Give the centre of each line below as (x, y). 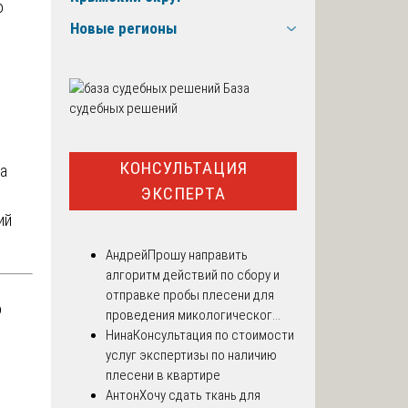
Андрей (127, 255)
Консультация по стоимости (214, 335)
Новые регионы (123, 29)
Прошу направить (198, 255)
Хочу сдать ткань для (200, 395)
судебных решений (123, 108)
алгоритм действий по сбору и (193, 275)
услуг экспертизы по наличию (191, 355)
